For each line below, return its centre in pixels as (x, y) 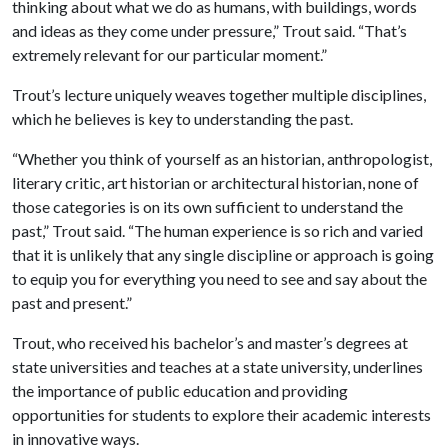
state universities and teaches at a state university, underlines (217, 366)
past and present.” (75, 302)
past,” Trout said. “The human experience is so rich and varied (217, 230)
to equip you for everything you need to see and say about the (219, 278)
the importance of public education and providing (180, 390)
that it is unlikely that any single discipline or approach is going (223, 254)
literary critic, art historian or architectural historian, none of (215, 182)
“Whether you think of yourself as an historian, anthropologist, (222, 158)
